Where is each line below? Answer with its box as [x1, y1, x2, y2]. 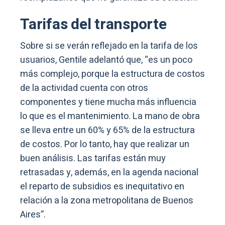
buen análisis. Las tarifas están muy [20, 151, 166, 165]
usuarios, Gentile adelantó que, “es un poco [20, 53, 192, 67]
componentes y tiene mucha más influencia [20, 95, 196, 109]
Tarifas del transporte [20, 13, 167, 36]
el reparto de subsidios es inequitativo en [20, 179, 184, 193]
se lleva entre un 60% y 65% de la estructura [20, 123, 195, 137]
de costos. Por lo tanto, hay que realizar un [20, 137, 189, 151]
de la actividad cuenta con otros [20, 81, 148, 95]
